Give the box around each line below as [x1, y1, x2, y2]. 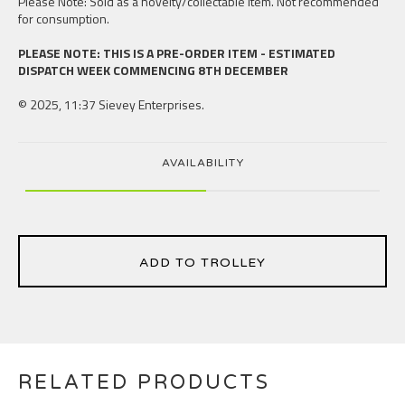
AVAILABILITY [161, 156, 244, 169]
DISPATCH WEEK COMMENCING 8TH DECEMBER [18, 61, 288, 80]
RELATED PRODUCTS [18, 371, 270, 394]
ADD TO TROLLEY [139, 255, 266, 270]
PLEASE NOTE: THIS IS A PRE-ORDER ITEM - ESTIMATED [18, 43, 335, 62]
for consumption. [18, 9, 109, 28]
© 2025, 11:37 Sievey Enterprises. [18, 95, 204, 114]
